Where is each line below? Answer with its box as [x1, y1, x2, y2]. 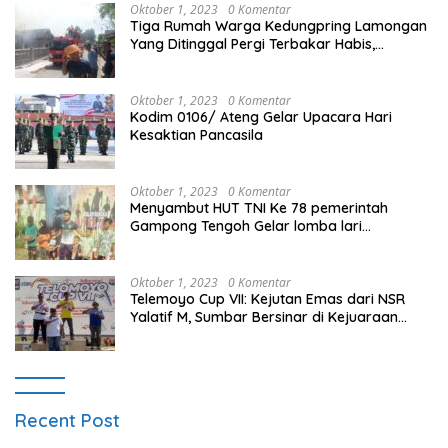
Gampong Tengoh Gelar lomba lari [130, 217, 362, 236]
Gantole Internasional [130, 326, 272, 345]
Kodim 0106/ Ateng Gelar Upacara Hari [130, 108, 392, 127]
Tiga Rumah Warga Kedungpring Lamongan [130, 17, 427, 36]
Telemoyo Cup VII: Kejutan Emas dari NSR [130, 290, 405, 309]
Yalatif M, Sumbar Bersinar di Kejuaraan [130, 308, 398, 327]
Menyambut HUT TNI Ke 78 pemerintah [130, 199, 388, 218]
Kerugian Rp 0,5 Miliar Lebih [130, 53, 314, 72]
